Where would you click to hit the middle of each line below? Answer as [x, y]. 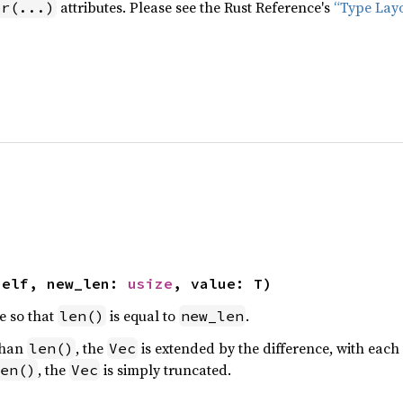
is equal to [142, 316]
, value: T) [222, 283]
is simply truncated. [165, 370]
